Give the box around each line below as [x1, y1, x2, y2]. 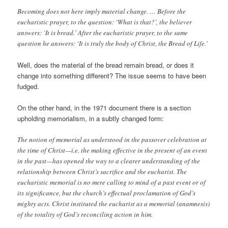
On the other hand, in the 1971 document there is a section [17, 103, 191, 113]
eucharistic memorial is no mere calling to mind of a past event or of [17, 178, 206, 187]
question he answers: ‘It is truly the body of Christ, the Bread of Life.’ [17, 38, 208, 48]
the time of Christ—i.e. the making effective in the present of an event [17, 146, 208, 155]
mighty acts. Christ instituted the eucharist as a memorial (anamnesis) [17, 199, 210, 209]
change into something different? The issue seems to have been [17, 71, 207, 80]
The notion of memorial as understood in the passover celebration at [17, 135, 207, 145]
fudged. [17, 81, 40, 91]
